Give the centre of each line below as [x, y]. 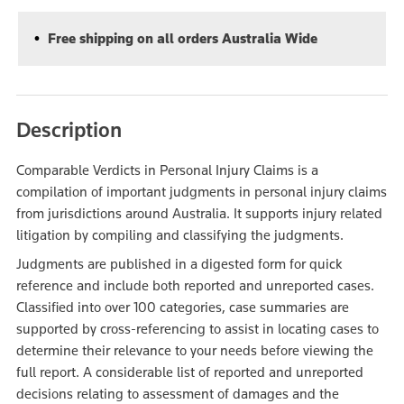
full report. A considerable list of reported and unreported [190, 372]
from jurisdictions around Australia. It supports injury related [199, 213]
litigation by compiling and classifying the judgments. [180, 235]
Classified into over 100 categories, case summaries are [183, 307]
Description [69, 129]
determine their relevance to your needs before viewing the [195, 350]
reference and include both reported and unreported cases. [195, 285]
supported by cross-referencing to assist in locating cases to [197, 329]
